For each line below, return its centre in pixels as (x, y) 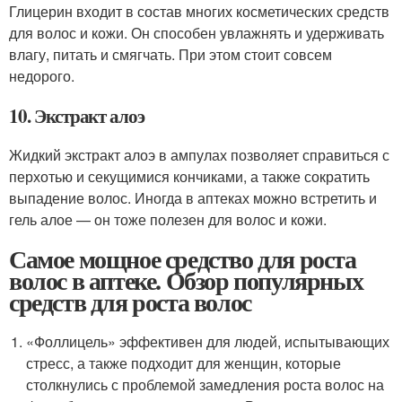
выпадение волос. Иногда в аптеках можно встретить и (193, 197)
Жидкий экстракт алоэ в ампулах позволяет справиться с (199, 154)
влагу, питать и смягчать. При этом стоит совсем (170, 54)
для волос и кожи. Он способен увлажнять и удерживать (197, 32)
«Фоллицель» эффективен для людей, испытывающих (208, 341)
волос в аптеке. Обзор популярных (186, 280)
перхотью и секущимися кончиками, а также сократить (189, 176)
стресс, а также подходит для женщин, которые (184, 363)
